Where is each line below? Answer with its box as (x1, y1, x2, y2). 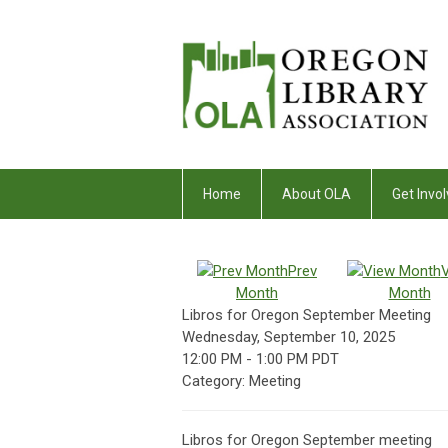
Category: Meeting (182, 372, 301, 391)
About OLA (282, 186, 351, 203)
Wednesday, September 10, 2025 (182, 328, 395, 347)
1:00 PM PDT (256, 350, 339, 369)
